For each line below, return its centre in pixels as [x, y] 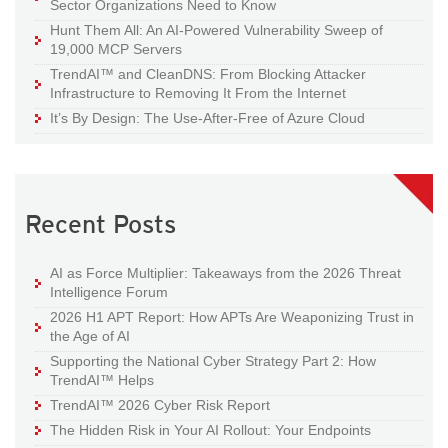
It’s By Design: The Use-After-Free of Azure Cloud [207, 118]
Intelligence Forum [109, 292]
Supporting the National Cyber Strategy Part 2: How [213, 361]
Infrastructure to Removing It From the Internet [198, 93]
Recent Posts [100, 224]
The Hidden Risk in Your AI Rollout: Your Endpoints [210, 430]
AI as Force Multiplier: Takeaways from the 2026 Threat [225, 273]
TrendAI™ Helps [102, 380]
